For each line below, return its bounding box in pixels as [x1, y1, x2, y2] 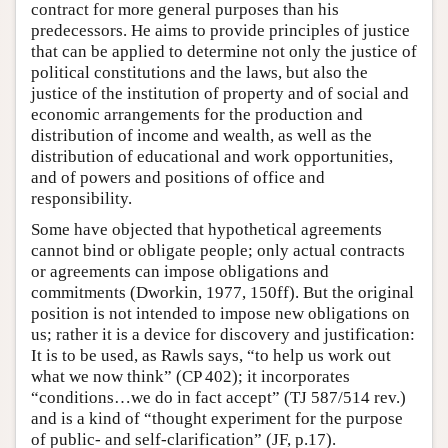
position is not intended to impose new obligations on [31, 303, 410, 323]
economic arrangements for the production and [31, 104, 363, 124]
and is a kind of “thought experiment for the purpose [31, 408, 403, 428]
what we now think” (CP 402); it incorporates [31, 366, 350, 386]
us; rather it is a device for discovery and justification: [31, 324, 415, 344]
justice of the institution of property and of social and [31, 83, 409, 103]
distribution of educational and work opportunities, [31, 146, 393, 166]
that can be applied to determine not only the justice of [31, 41, 417, 61]
